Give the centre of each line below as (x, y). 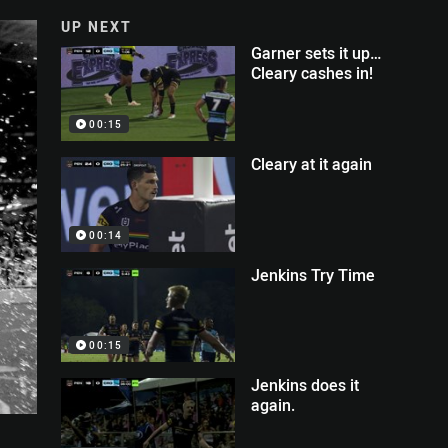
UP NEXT (97, 26)
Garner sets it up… (317, 53)
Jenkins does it (305, 385)
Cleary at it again (312, 163)
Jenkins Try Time (313, 274)
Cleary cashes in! (312, 73)
